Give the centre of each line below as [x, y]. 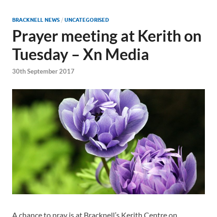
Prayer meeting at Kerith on [107, 36]
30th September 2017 [43, 71]
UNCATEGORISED [87, 20]
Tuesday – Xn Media [81, 54]
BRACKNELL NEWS [36, 20]
